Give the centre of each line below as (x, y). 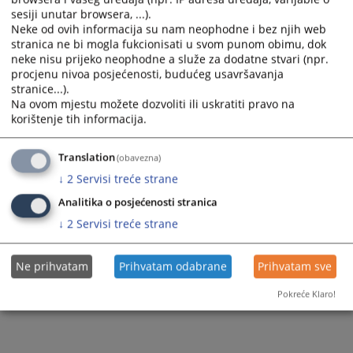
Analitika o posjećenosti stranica (138, 203)
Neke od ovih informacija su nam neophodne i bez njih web (169, 29)
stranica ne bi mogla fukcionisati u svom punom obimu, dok (169, 44)
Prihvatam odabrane (173, 266)
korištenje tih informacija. (79, 119)
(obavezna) (139, 158)
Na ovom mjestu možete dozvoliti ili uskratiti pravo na (153, 104)
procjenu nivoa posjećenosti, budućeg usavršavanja (147, 74)
